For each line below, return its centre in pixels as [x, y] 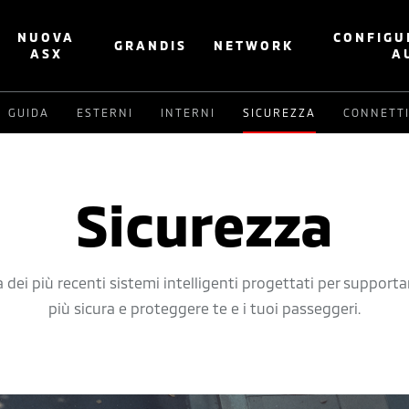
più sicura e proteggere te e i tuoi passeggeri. [204, 308]
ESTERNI [105, 112]
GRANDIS [151, 45]
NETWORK [254, 45]
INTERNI [188, 112]
